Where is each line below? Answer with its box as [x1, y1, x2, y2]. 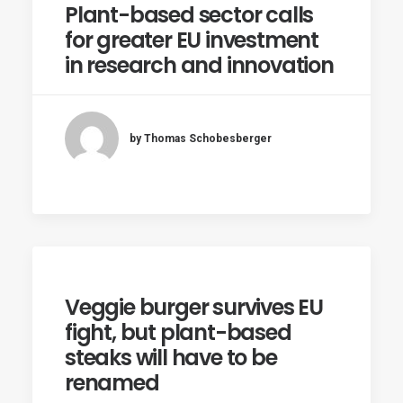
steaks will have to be [65, 343, 277, 372]
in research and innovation [65, 50, 334, 80]
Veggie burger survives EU [65, 292, 324, 322]
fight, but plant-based [65, 318, 291, 347]
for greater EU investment [65, 25, 318, 55]
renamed [65, 368, 159, 398]
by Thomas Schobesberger [130, 131, 272, 145]
